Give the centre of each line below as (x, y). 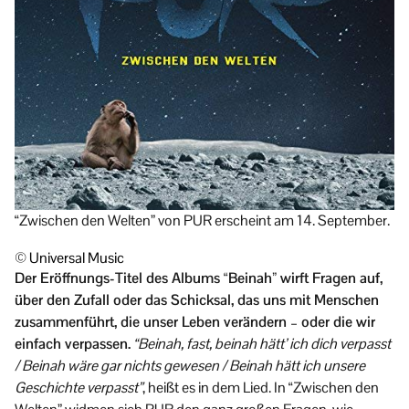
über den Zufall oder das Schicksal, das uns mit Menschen (197, 299)
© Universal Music (69, 257)
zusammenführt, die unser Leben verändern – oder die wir (195, 321)
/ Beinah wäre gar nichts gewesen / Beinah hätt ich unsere (190, 365)
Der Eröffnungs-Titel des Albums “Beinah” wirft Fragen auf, (199, 278)
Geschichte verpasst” (79, 387)
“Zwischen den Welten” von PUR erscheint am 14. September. (202, 220)
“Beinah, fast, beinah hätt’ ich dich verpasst (262, 343)
